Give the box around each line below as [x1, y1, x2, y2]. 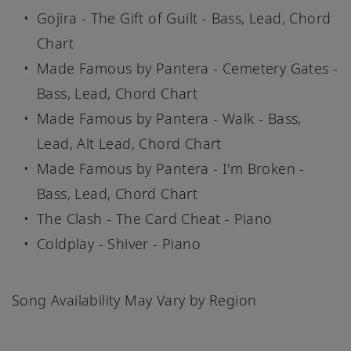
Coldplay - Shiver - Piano [37, 234, 201, 254]
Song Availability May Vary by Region [12, 291, 257, 310]
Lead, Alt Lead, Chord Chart [37, 134, 222, 154]
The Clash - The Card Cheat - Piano [37, 209, 273, 229]
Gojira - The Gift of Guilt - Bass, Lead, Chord [37, 9, 331, 28]
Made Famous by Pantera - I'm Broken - [37, 159, 305, 179]
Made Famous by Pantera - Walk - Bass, [37, 109, 302, 128]
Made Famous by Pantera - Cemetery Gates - [37, 59, 338, 78]
